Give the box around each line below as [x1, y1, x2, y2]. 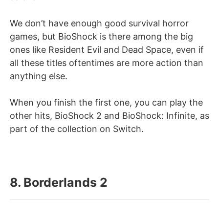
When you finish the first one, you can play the [10, 97, 203, 108]
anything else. [10, 70, 67, 81]
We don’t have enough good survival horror [10, 18, 189, 28]
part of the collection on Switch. [10, 123, 144, 134]
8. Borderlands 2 [10, 175, 108, 190]
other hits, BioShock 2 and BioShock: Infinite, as [10, 110, 209, 121]
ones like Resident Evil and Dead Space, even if [10, 44, 204, 55]
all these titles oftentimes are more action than [10, 57, 203, 68]
